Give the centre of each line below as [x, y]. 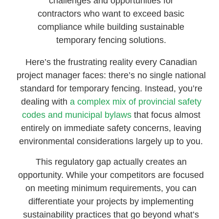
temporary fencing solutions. [111, 40]
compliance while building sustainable [111, 27]
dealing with [45, 102]
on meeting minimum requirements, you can [111, 188]
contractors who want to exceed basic [111, 14]
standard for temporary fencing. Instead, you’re [111, 89]
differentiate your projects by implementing [111, 201]
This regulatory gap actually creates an [111, 162]
